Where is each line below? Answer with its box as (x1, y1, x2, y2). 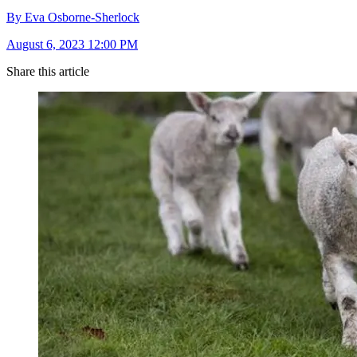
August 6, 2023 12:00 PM (6, 37, 138, 52)
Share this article (6, 65, 89, 79)
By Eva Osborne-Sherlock (6, 10, 139, 25)
